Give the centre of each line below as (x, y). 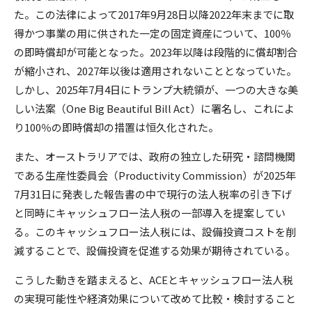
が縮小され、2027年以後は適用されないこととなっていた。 (155, 70)
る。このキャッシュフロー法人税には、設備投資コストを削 (155, 231)
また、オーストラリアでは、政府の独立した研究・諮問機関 (155, 156)
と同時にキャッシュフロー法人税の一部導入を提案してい (150, 212)
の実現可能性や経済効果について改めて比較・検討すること (155, 298)
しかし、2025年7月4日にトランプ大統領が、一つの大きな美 (156, 89)
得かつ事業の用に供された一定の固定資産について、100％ (153, 33)
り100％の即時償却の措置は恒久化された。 (116, 127)
